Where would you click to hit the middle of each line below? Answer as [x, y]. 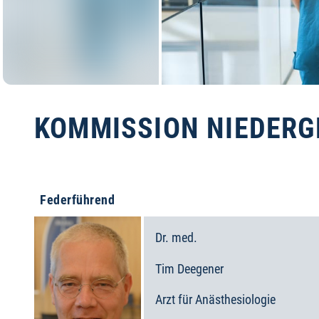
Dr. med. [176, 237]
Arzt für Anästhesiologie [215, 299]
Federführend [78, 200]
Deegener [200, 268]
